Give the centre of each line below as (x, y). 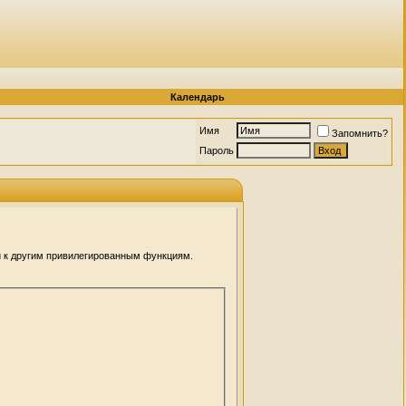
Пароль (217, 150)
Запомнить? (360, 133)
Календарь (197, 97)
